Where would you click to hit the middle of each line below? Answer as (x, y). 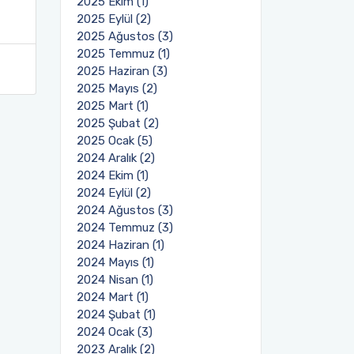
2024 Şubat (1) (116, 314)
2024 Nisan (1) (115, 280)
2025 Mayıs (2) (117, 88)
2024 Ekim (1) (113, 175)
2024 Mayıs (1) (115, 262)
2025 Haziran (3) (122, 71)
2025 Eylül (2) (114, 19)
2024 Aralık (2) (116, 158)
